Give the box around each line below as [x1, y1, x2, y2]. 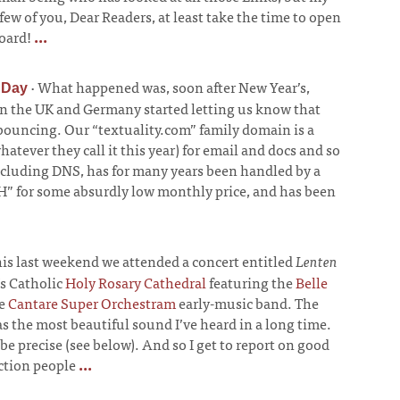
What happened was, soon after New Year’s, [37, 75, 310, 99]
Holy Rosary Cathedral [65, 271, 206, 295]
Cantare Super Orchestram [8, 291, 176, 315]
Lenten [296, 249, 337, 273]
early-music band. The [176, 291, 319, 315]
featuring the [206, 271, 296, 295]
